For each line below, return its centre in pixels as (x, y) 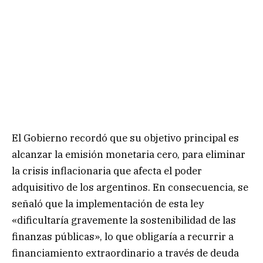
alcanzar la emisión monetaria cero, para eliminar (129, 154)
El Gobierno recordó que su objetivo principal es (125, 138)
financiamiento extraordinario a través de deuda (125, 253)
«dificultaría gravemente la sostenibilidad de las (124, 220)
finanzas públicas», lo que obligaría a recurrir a (123, 236)
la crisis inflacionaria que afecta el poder (107, 171)
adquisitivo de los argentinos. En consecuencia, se (130, 187)
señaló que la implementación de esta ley (108, 203)
